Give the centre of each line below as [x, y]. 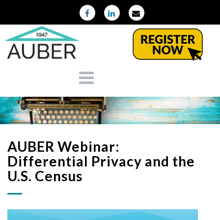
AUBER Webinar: [64, 146]
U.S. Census [45, 176]
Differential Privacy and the [101, 161]
